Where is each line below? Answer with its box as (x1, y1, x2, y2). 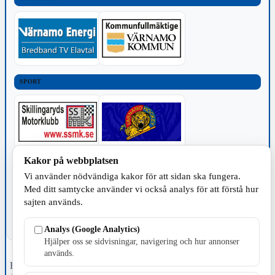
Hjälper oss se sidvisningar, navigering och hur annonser (44, 236, 239, 247)
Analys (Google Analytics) (44, 223, 140, 234)
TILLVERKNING (20, 161, 71, 169)
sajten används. (23, 196, 83, 207)
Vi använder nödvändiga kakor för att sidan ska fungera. (23, 171, 241, 181)
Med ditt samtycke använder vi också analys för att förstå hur (23, 184, 258, 194)
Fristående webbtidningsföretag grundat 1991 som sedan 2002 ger (10, 260, 265, 271)
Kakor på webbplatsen (23, 155, 118, 166)
